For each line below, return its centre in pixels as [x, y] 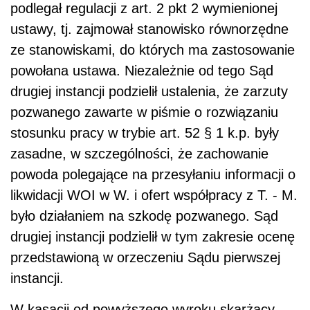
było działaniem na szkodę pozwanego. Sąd [144, 216]
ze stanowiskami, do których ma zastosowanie [153, 50]
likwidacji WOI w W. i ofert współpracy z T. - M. [154, 195]
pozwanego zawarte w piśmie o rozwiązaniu [144, 112]
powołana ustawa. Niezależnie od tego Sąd [142, 71]
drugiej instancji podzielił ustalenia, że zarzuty [149, 92]
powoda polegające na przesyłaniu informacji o [153, 175]
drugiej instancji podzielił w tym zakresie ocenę [153, 237]
